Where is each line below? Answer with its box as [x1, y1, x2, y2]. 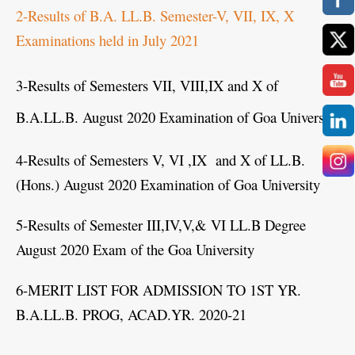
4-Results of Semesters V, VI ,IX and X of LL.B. [16, 149, 305, 170]
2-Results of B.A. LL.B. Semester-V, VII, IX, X [16, 5, 294, 25]
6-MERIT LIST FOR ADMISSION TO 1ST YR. [16, 279, 301, 300]
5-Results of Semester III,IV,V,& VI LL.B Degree [16, 214, 306, 235]
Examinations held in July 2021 [16, 29, 199, 50]
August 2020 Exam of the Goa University [16, 239, 254, 259]
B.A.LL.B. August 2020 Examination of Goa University [16, 106, 339, 127]
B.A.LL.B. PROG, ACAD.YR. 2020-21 [16, 303, 246, 324]
